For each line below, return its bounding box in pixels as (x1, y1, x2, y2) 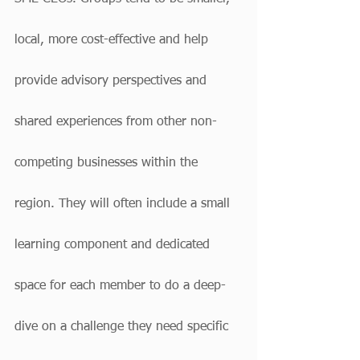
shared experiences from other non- (14, 116, 217, 129)
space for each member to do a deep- (14, 280, 226, 292)
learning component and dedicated (14, 239, 214, 252)
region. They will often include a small (14, 198, 234, 211)
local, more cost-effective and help (14, 34, 212, 47)
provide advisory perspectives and (14, 75, 211, 88)
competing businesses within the (14, 157, 202, 170)
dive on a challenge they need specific (14, 321, 232, 333)
